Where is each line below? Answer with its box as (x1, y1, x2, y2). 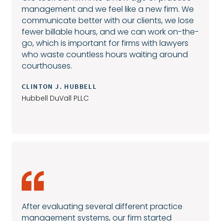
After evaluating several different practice (22, 200, 183, 212)
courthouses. (22, 60, 72, 72)
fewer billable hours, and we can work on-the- (22, 26, 199, 37)
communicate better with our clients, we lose (22, 14, 194, 26)
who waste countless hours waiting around (22, 48, 188, 60)
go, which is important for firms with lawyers (22, 37, 188, 49)
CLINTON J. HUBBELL (22, 81, 97, 91)
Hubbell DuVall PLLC (22, 93, 89, 103)
